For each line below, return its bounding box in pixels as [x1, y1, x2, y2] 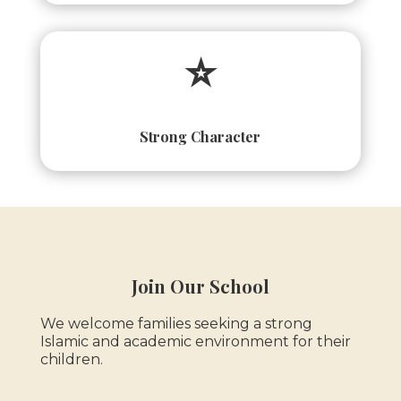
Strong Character [140, 126, 261, 146]
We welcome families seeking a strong [39, 314, 312, 332]
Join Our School [131, 273, 269, 298]
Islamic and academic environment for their [39, 332, 351, 350]
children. [39, 350, 103, 368]
